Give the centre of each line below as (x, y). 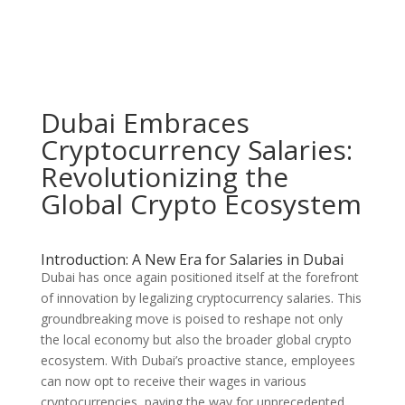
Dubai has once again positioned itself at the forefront (199, 277)
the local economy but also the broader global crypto (196, 339)
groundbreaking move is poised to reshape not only (191, 319)
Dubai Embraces (145, 122)
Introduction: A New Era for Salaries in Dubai (192, 259)
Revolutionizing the (164, 177)
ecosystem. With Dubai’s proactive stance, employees (198, 360)
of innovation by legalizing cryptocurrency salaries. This (201, 298)
